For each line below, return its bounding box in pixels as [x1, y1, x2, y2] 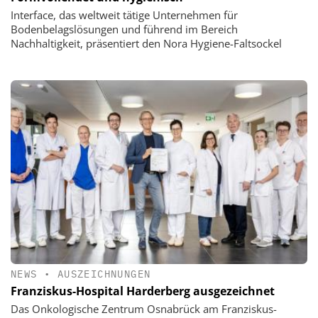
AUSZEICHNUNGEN [57, 267, 151, 280]
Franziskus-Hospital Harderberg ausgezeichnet [11, 283, 275, 299]
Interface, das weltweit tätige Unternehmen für [11, 8, 238, 23]
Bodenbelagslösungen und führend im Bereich [11, 22, 238, 37]
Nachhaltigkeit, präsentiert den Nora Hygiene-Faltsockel [11, 36, 282, 51]
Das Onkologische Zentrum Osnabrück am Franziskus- [11, 301, 277, 316]
